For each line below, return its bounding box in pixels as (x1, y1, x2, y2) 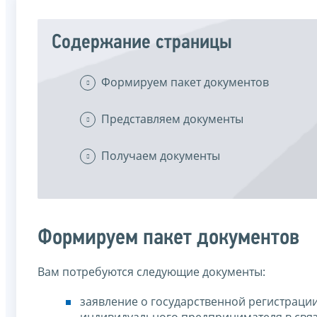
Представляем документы (101, 110, 243, 127)
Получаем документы (101, 147, 220, 163)
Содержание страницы (52, 32, 232, 53)
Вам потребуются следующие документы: (38, 263, 265, 279)
